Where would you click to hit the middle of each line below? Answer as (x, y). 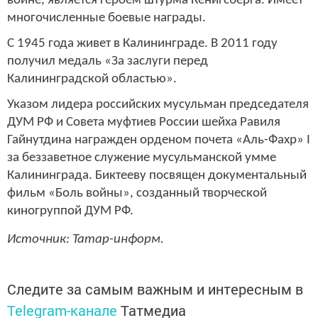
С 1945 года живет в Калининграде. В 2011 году (142, 43)
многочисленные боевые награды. (106, 18)
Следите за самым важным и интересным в (155, 289)
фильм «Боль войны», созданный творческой (137, 193)
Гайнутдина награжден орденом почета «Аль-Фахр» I (159, 140)
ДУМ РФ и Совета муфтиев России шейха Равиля (144, 122)
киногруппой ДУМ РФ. (70, 211)
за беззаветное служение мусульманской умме (142, 158)
